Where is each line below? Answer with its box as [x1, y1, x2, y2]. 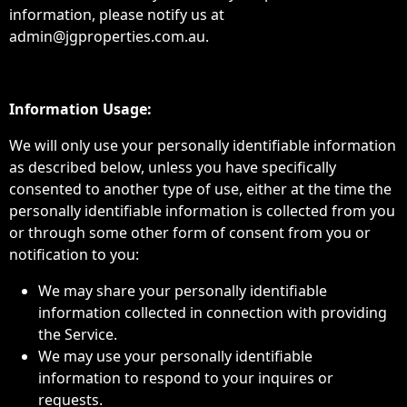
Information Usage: [9, 99, 152, 119]
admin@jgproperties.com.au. [9, 26, 209, 46]
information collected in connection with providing [38, 303, 387, 323]
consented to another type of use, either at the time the [9, 179, 392, 199]
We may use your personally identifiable [38, 346, 313, 366]
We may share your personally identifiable [38, 281, 327, 301]
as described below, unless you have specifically [9, 157, 336, 177]
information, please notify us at [9, 5, 224, 25]
